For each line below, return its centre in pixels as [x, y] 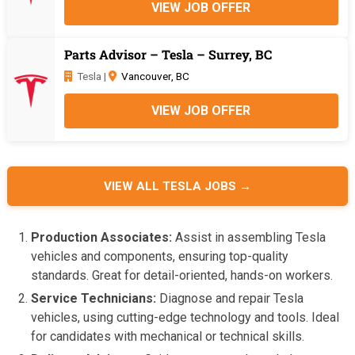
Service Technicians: [94, 298]
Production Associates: [102, 237]
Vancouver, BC [155, 76]
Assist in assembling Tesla [249, 237]
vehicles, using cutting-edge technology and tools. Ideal [185, 317]
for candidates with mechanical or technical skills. [168, 336]
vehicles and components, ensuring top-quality [160, 256]
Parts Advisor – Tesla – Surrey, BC [168, 54]
